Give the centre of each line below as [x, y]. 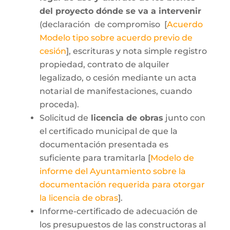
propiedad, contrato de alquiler [104, 64]
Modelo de [172, 158]
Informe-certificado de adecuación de [118, 211]
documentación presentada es [104, 145]
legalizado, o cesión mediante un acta [118, 78]
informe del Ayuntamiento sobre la [112, 171]
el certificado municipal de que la [108, 131]
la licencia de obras [79, 198]
